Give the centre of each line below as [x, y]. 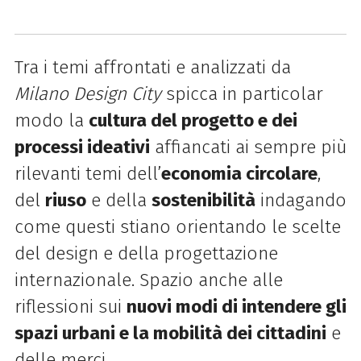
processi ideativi [82, 147]
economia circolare [239, 174]
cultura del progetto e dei [193, 120]
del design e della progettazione [146, 253]
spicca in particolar [242, 94]
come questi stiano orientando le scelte [177, 227]
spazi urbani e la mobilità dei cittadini [170, 333]
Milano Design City [87, 94]
